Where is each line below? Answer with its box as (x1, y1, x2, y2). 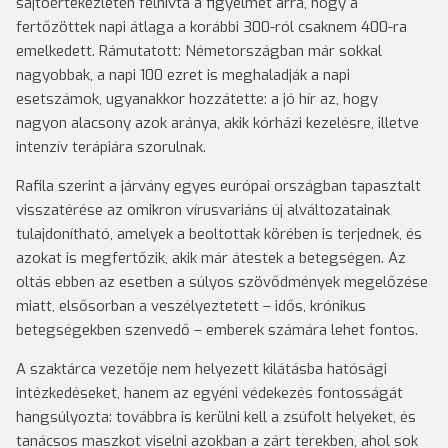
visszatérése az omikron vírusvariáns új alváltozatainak (16, 200, 390, 220)
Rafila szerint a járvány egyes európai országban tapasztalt (16, 176, 421, 196)
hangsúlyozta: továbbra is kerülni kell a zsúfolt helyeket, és (16, 407, 416, 427)
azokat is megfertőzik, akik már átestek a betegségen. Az (16, 248, 406, 268)
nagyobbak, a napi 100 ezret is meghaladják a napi (16, 65, 350, 85)
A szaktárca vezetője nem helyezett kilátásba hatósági (16, 359, 387, 379)
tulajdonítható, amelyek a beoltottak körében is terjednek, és (16, 224, 422, 244)
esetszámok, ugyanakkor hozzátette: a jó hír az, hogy (16, 89, 378, 109)
